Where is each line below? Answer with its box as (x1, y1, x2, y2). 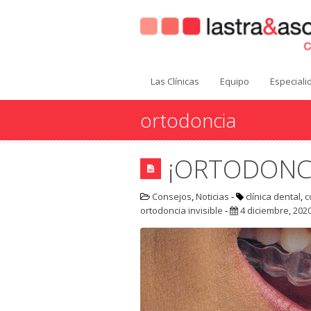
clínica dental (246, 190, 301, 203)
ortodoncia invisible (140, 204, 223, 217)
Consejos (152, 190, 192, 203)
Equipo (220, 75, 249, 87)
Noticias (196, 190, 229, 203)
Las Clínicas (151, 75, 199, 87)
